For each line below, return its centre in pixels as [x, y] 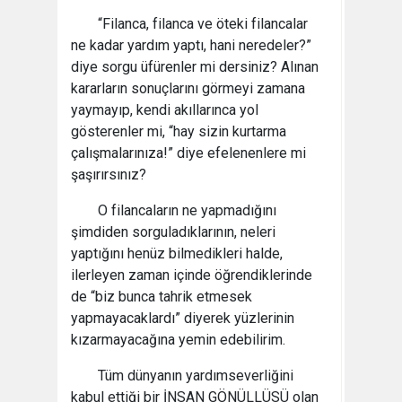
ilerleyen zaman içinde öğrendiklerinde [192, 275]
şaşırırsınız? [109, 175]
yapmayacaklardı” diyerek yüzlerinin [183, 318]
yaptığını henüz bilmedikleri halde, [177, 253]
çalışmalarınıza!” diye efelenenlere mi [188, 153]
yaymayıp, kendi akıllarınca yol [165, 110]
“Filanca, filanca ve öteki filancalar [203, 24]
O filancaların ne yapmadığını [187, 210]
